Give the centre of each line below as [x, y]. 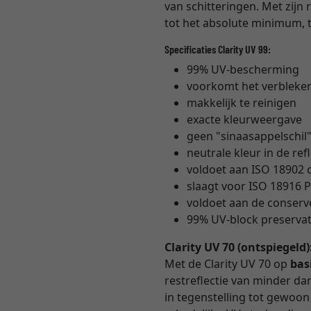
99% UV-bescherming [243, 69]
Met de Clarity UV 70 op [228, 264]
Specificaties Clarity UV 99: [218, 49]
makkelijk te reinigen [242, 103]
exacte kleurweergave [245, 119]
